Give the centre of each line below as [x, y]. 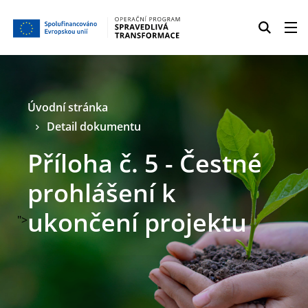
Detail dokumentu [94, 126]
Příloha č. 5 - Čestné [145, 163]
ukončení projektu [137, 222]
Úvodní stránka [68, 107]
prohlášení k [102, 193]
